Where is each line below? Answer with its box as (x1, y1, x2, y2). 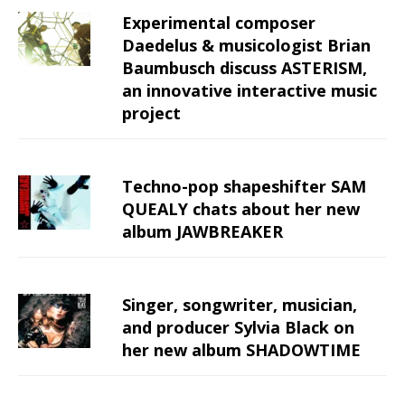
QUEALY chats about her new (122, 198, 360, 221)
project (122, 102, 181, 125)
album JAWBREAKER (122, 221, 283, 243)
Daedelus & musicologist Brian (122, 34, 371, 57)
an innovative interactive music (122, 80, 377, 102)
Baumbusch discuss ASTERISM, (122, 57, 367, 80)
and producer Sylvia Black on (122, 316, 354, 339)
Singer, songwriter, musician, (122, 294, 357, 316)
